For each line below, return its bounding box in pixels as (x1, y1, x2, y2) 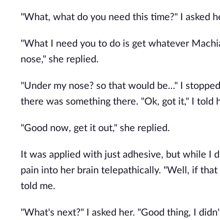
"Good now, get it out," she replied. (21, 123, 170, 133)
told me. (21, 181, 55, 191)
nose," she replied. (21, 55, 99, 64)
